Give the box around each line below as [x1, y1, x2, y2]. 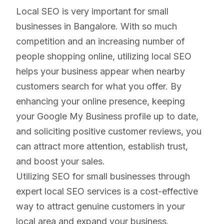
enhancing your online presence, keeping [16, 95, 185, 106]
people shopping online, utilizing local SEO [16, 50, 191, 61]
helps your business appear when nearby [16, 65, 185, 76]
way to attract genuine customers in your [16, 200, 185, 211]
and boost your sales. [16, 155, 105, 166]
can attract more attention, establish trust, [16, 140, 188, 151]
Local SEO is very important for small [16, 5, 168, 16]
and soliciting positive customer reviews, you [16, 125, 201, 136]
